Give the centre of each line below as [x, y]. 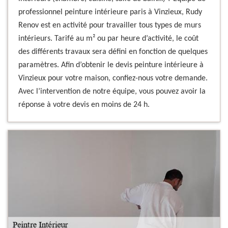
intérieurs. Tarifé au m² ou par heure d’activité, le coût [108, 39]
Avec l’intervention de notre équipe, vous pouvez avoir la [112, 92]
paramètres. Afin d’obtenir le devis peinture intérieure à [111, 65]
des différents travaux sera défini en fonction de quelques [113, 52]
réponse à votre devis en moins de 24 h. [84, 105]
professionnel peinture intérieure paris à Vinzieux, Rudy [110, 12]
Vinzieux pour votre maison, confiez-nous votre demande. [113, 78]
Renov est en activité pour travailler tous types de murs [110, 25]
